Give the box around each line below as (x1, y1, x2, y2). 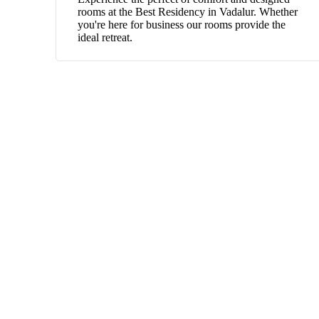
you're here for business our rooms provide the (78, 18, 286, 31)
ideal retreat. (78, 31, 132, 43)
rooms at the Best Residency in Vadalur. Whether (78, 5, 298, 18)
